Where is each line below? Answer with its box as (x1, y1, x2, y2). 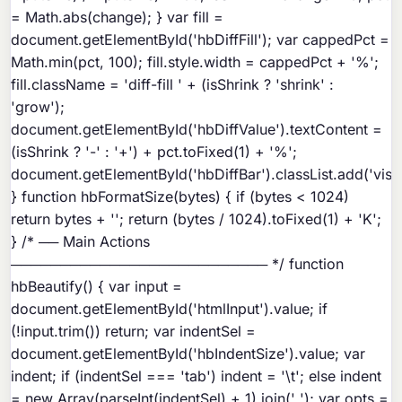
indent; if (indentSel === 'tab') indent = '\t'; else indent (11, 367, 382, 386)
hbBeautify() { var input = (11, 277, 183, 296)
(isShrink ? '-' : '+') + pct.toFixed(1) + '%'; (11, 143, 298, 162)
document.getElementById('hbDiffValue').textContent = (11, 120, 383, 139)
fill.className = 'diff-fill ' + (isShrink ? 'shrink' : (11, 75, 335, 94)
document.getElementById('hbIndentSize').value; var (11, 345, 366, 363)
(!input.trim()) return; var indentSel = (11, 322, 257, 341)
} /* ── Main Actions (11, 232, 151, 251)
